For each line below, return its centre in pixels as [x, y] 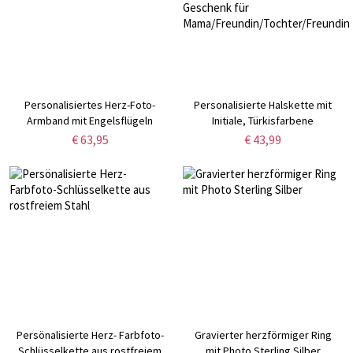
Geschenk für [263, 168]
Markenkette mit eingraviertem [263, 137]
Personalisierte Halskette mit [263, 105]
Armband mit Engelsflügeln [90, 121]
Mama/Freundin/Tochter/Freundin [265, 184]
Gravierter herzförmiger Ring [263, 335]
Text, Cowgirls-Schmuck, [263, 152]
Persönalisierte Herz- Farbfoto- [90, 335]
